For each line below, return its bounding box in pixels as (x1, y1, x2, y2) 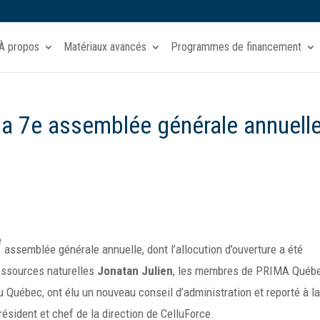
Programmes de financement (170, 40, 301, 54)
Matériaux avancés (63, 40, 146, 54)
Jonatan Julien (97, 264, 174, 279)
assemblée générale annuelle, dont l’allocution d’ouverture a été (1, 242, 304, 257)
